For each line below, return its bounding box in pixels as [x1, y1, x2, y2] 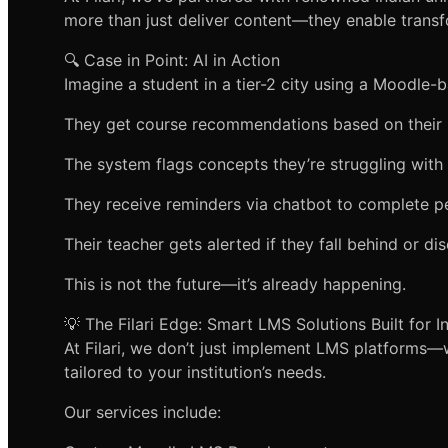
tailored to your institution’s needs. [64, 362, 326, 383]
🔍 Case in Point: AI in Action [64, 50, 280, 71]
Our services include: [64, 402, 221, 423]
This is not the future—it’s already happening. [64, 274, 406, 295]
